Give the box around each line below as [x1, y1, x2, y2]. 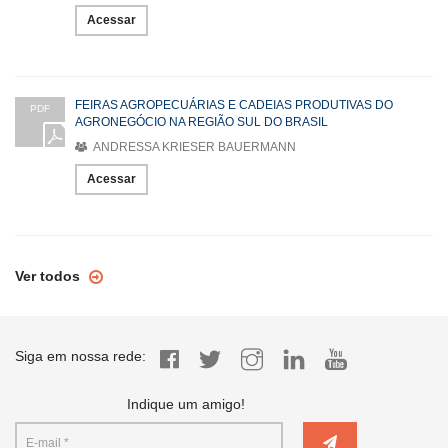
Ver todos [15, 268, 84, 285]
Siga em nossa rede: [15, 348, 146, 365]
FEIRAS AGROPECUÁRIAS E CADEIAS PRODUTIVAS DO [75, 98, 393, 113]
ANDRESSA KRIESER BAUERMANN [90, 140, 296, 155]
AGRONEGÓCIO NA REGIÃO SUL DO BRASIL [75, 115, 328, 130]
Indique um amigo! [127, 396, 245, 413]
